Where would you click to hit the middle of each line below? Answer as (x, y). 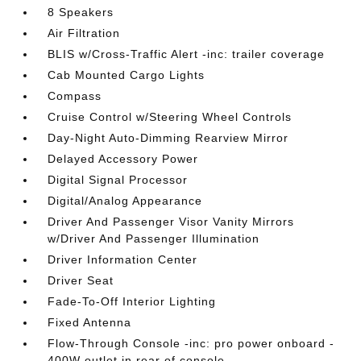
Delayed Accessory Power (123, 159)
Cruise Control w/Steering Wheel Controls (170, 117)
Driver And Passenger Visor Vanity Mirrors (171, 222)
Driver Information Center (123, 259)
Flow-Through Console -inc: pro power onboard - (191, 343)
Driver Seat (81, 280)
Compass (75, 96)
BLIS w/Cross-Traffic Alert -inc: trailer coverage (187, 54)
